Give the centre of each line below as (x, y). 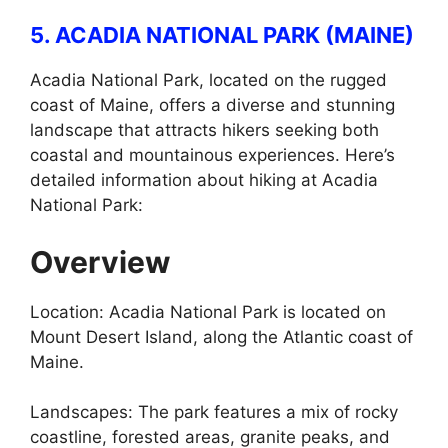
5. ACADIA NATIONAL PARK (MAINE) (222, 35)
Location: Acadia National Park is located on (208, 311)
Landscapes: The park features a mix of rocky (214, 412)
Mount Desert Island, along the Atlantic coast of (221, 336)
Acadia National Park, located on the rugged (208, 80)
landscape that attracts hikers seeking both (204, 130)
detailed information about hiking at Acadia (204, 180)
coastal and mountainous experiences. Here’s (212, 155)
